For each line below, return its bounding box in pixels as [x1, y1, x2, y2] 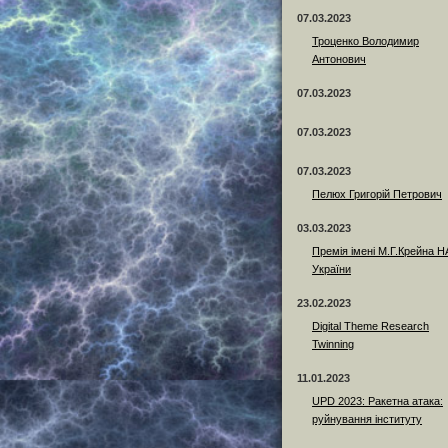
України [312, 263, 351, 276]
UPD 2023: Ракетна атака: [312, 395, 443, 408]
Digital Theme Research [312, 320, 429, 333]
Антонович [312, 53, 366, 66]
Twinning [312, 338, 354, 351]
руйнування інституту [312, 413, 422, 426]
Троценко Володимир [312, 35, 419, 48]
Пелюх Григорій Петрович [312, 188, 442, 201]
